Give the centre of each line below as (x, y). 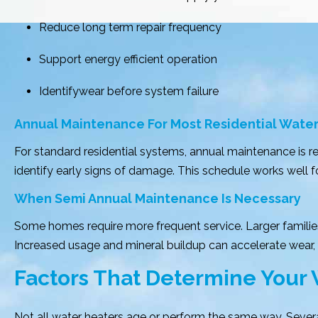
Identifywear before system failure (129, 91)
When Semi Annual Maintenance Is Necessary (158, 198)
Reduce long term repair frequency (130, 27)
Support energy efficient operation (128, 59)
